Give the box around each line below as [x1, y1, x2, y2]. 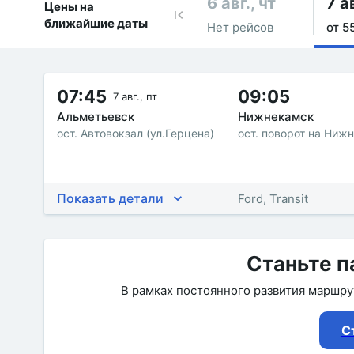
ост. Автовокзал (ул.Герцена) [57, 126, 214, 140]
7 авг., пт [113, 90, 157, 103]
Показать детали [57, 190, 164, 206]
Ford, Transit [238, 190, 308, 206]
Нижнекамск [238, 109, 314, 124]
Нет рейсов [207, 20, 273, 35]
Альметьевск [57, 109, 134, 124]
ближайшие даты [44, 15, 148, 31]
